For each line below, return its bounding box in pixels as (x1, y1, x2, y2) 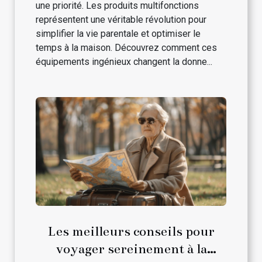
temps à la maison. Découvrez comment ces (36, 42, 217, 54)
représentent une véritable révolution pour (36, 14, 206, 26)
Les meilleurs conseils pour (47, 223, 215, 239)
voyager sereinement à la (55, 240, 207, 257)
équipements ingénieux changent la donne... (36, 56, 212, 68)
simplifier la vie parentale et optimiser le (36, 28, 201, 40)
